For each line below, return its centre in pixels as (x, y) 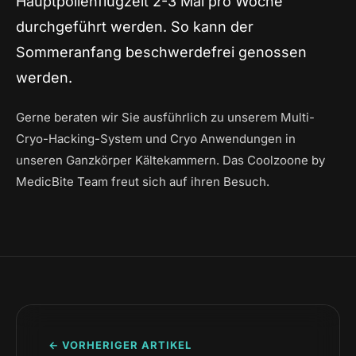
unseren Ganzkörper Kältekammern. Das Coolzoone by (170, 160)
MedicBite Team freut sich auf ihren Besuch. (143, 181)
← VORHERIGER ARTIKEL (120, 344)
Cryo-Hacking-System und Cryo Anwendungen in (156, 138)
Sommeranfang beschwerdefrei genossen (161, 52)
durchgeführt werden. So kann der (135, 26)
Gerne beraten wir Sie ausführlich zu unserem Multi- (165, 117)
